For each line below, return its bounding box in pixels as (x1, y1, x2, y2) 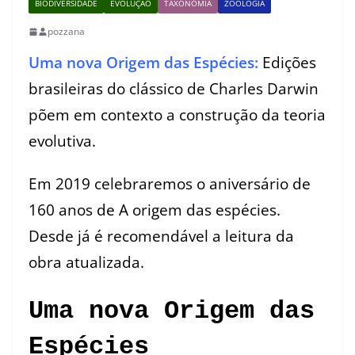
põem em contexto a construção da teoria (29, 105, 326, 124)
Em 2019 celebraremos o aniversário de (29, 174, 311, 193)
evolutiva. (29, 131, 96, 151)
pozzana (48, 25, 85, 38)
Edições (262, 52, 316, 72)
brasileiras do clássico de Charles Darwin (29, 78, 319, 98)
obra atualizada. (29, 252, 148, 272)
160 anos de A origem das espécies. (29, 200, 281, 219)
